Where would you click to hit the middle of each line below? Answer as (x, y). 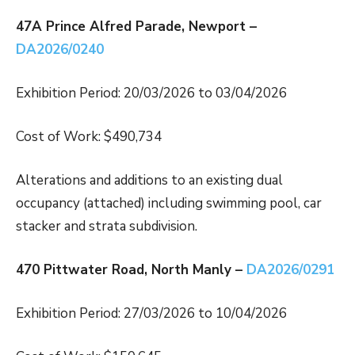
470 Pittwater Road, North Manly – (131, 270)
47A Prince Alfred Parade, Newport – (136, 27)
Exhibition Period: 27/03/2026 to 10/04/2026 (151, 314)
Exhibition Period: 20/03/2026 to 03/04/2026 (151, 94)
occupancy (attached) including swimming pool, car (169, 204)
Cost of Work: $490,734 (89, 137)
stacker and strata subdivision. (107, 227)
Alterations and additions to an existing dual (149, 181)
